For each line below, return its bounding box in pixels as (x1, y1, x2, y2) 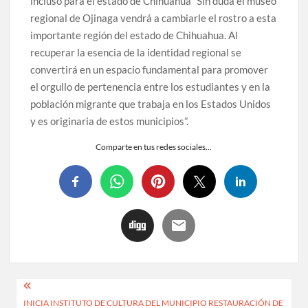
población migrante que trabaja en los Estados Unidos (30, 97, 272, 110)
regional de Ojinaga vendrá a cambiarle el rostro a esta (30, 11, 277, 24)
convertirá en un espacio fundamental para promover (30, 63, 269, 76)
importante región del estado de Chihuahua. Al (30, 28, 239, 41)
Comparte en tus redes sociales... (96, 141, 212, 152)
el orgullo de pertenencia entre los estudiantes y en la (30, 80, 271, 93)
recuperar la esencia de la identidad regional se (30, 45, 242, 58)
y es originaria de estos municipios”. (30, 114, 189, 127)
